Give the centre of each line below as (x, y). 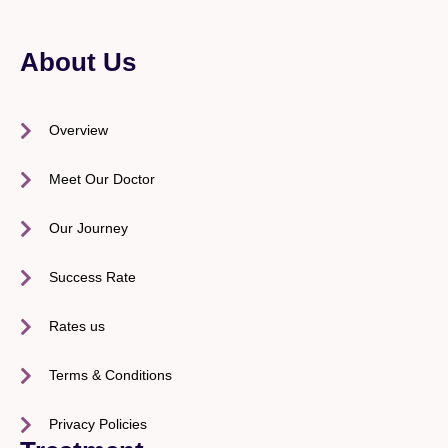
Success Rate (92, 277)
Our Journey (88, 228)
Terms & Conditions (110, 375)
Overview (78, 130)
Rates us (76, 326)
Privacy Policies (97, 424)
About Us (78, 62)
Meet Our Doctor (101, 179)
